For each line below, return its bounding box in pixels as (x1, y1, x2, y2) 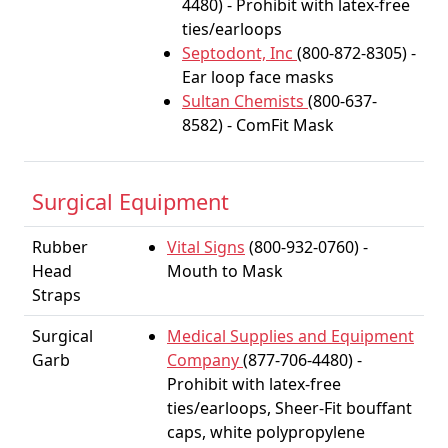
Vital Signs (167, 236, 245, 258)
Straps (32, 284, 81, 306)
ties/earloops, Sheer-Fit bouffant (167, 397, 412, 419)
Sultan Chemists (182, 90, 308, 112)
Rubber (32, 236, 88, 258)
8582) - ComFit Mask (182, 114, 334, 136)
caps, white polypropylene (167, 421, 365, 443)
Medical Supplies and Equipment (167, 325, 414, 347)
